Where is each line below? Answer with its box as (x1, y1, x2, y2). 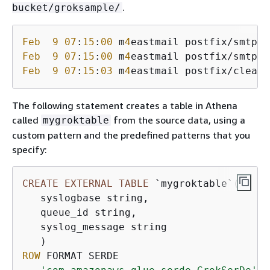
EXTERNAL (64, 177, 113, 189)
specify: (12, 143, 47, 155)
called (12, 113, 41, 126)
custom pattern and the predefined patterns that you (12, 128, 250, 141)
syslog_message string (22, 221, 167, 233)
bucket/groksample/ (12, 1, 121, 13)
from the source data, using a (111, 113, 245, 126)
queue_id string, (22, 206, 137, 218)
